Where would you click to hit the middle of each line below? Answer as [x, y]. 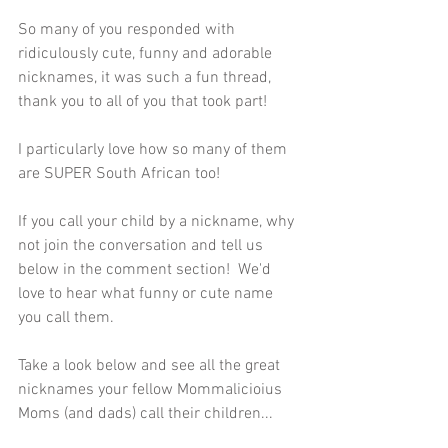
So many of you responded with [128, 29]
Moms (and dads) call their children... [145, 413]
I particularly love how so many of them [154, 149]
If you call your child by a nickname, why [158, 221]
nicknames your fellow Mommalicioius [152, 389]
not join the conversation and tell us [142, 245]
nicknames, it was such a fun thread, [146, 77]
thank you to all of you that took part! [142, 101]
